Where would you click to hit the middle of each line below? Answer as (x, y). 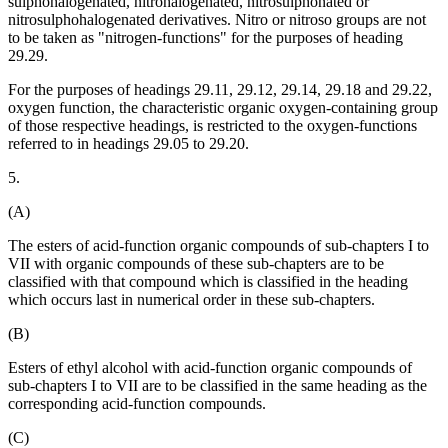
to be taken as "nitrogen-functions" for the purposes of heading (205, 38)
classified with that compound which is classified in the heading (208, 282)
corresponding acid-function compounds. (137, 404)
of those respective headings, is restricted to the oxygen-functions (212, 126)
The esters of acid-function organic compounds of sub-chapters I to (218, 246)
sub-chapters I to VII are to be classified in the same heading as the (217, 386)
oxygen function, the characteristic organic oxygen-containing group (223, 108)
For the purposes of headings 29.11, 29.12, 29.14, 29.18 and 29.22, (220, 90)
